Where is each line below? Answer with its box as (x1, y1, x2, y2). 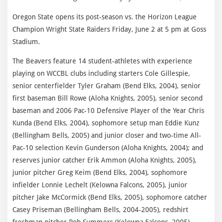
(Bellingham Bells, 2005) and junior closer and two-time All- (12, 131, 201, 139)
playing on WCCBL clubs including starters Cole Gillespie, (12, 69, 190, 77)
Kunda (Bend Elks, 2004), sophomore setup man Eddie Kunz (12, 118, 199, 127)
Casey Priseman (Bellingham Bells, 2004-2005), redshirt (12, 205, 188, 214)
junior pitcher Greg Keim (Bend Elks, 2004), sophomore (12, 168, 187, 176)
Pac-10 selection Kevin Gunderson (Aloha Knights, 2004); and (12, 143, 203, 152)
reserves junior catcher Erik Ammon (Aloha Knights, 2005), (12, 156, 197, 164)
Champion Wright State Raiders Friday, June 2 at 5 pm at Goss (12, 25, 206, 33)
